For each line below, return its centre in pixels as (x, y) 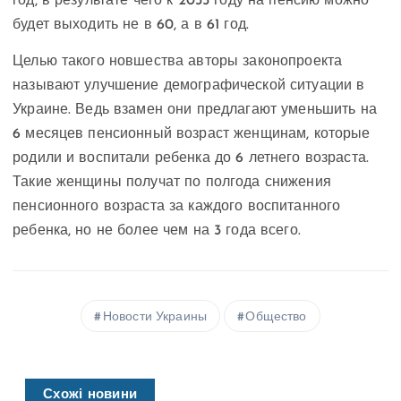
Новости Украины (154, 317)
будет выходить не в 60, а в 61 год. (131, 25)
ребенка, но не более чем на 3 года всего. (157, 230)
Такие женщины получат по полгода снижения (172, 182)
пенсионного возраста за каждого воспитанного (177, 206)
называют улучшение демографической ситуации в (189, 85)
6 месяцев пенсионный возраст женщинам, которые (192, 134)
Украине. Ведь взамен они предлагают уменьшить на (195, 110)
